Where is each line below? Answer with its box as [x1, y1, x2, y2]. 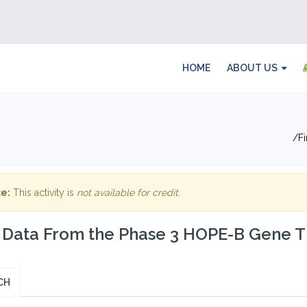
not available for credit [76, 187, 178, 198]
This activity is [10, 187, 77, 198]
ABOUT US [227, 62, 278, 73]
